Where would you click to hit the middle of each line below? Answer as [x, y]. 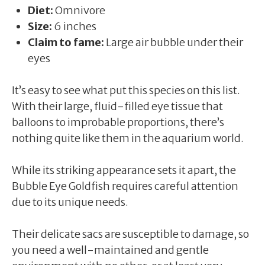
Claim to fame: [66, 42]
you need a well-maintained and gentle [110, 250]
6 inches [74, 26]
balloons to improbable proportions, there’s [118, 122]
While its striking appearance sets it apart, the [124, 170]
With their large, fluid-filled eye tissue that [117, 106]
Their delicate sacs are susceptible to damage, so [130, 234]
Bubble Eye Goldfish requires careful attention [125, 186]
